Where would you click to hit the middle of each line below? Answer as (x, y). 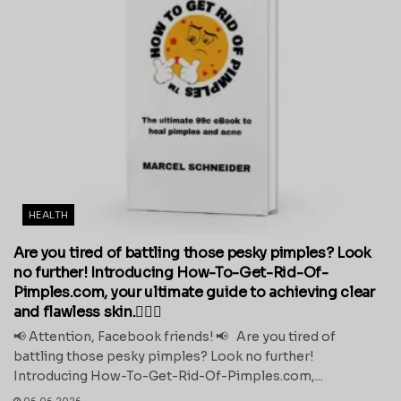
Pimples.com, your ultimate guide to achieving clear (194, 292)
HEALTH (49, 214)
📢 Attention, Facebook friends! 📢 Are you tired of (175, 336)
